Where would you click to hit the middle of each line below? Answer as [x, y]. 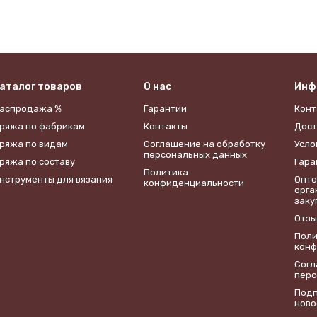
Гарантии [165, 109]
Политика [166, 172]
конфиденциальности [194, 183]
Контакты [165, 126]
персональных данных [195, 155]
